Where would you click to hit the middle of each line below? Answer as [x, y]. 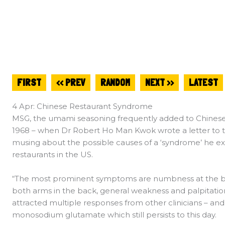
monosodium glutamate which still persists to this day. [114, 215]
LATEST [203, 82]
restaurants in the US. [54, 155]
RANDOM [115, 82]
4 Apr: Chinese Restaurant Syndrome [82, 106]
